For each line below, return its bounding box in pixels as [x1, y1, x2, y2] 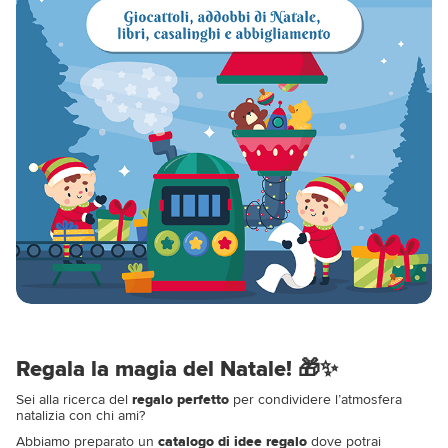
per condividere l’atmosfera [229, 390, 402, 408]
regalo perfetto [132, 390, 229, 408]
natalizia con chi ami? [16, 406, 145, 424]
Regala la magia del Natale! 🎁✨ [16, 355, 338, 383]
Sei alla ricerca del [16, 390, 132, 408]
